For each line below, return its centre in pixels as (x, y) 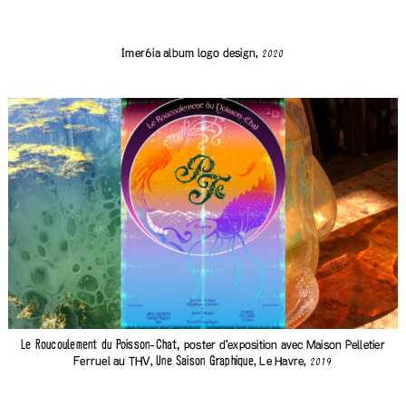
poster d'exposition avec (243, 346)
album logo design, (211, 53)
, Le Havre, (281, 362)
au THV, (133, 362)
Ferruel (92, 362)
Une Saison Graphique (205, 363)
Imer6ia (141, 53)
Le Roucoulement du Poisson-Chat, (101, 347)
